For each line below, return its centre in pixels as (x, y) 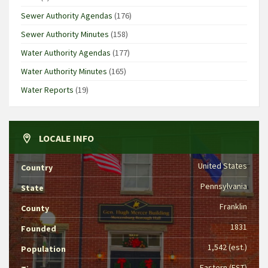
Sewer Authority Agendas (67, 15)
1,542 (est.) (227, 247)
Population (43, 249)
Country (37, 167)
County (35, 208)
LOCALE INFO (66, 138)
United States (223, 165)
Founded (39, 228)
